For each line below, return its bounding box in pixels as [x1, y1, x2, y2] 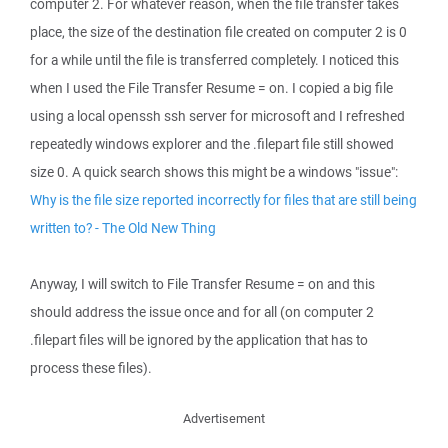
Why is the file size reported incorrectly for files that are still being [30, 191, 417, 209]
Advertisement [183, 410, 265, 427]
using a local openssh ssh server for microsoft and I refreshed [30, 107, 405, 125]
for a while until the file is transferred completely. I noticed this [30, 51, 399, 69]
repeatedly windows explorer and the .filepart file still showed [30, 135, 394, 153]
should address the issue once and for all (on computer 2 [30, 303, 374, 321]
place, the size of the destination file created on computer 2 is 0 [30, 23, 407, 41]
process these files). [30, 359, 152, 377]
